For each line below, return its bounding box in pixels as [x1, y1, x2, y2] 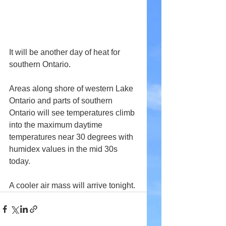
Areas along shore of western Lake [9, 84, 135, 93]
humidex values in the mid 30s [9, 145, 120, 154]
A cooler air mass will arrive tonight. [9, 181, 135, 190]
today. [9, 157, 30, 166]
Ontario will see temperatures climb [9, 108, 137, 118]
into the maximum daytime [9, 121, 104, 130]
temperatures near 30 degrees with [9, 133, 135, 142]
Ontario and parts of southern [9, 96, 115, 105]
